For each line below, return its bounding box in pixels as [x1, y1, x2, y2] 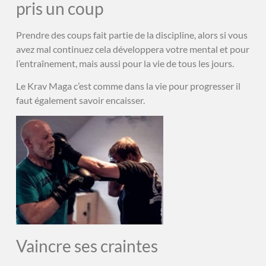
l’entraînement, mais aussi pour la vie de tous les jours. [15, 57, 234, 69]
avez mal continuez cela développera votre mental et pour [15, 43, 249, 55]
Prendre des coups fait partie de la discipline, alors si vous [15, 28, 248, 40]
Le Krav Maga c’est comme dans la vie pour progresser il [15, 80, 240, 91]
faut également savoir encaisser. [15, 94, 145, 106]
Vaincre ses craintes [15, 236, 158, 256]
